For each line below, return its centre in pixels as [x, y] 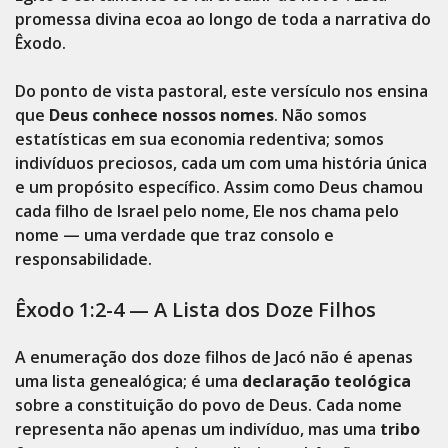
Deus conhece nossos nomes [161, 115]
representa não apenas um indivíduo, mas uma [197, 429]
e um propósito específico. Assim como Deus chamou [219, 187]
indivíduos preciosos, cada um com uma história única [221, 163]
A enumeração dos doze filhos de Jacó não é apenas [214, 357]
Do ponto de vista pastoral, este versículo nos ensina [221, 91]
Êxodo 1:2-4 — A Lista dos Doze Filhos [195, 309]
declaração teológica [326, 381]
